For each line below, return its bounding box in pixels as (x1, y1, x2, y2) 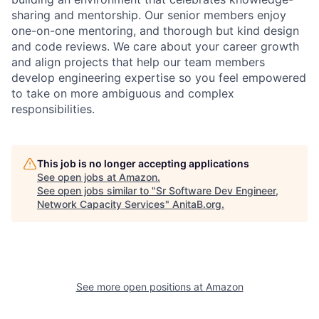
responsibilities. (11, 101, 95, 116)
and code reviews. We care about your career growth (11, 38, 299, 53)
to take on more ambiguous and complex (11, 85, 234, 100)
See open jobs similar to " (37, 184, 156, 197)
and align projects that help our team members (11, 54, 265, 69)
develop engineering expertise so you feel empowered (11, 70, 306, 85)
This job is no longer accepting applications (37, 157, 249, 169)
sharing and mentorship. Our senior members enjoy (11, 7, 286, 22)
